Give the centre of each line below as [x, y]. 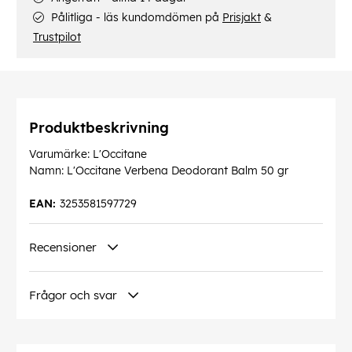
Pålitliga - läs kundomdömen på [135, 18]
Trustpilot [57, 37]
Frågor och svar [73, 295]
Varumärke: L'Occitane [88, 154]
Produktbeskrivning [99, 128]
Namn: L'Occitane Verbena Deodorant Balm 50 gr [159, 171]
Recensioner [63, 247]
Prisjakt [242, 18]
